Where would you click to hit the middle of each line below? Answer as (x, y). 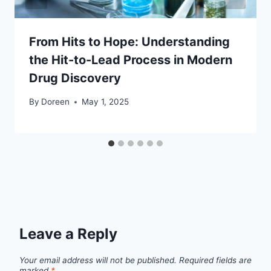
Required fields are (215, 260)
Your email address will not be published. (98, 260)
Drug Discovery (75, 78)
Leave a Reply (68, 234)
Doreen (56, 102)
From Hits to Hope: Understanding (129, 42)
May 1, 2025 (106, 102)
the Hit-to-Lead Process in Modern (131, 60)
